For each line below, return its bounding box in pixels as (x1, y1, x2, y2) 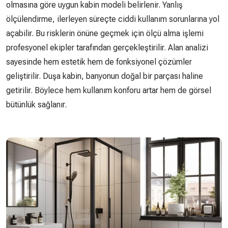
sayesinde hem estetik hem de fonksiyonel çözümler (6, 57, 192, 67)
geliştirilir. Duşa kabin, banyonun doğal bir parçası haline (6, 71, 203, 81)
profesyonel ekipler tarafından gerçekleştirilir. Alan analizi (6, 43, 208, 52)
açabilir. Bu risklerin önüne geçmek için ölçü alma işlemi (6, 28, 204, 38)
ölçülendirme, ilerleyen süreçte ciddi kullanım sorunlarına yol (6, 14, 219, 24)
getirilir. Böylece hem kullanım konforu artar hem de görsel (6, 85, 211, 95)
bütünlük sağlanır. (6, 100, 67, 109)
